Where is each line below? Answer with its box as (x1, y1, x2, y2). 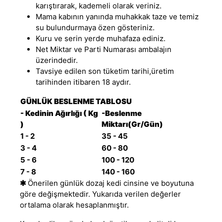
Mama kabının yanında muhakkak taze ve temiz (36, 11, 199, 21)
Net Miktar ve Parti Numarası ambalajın (36, 44, 171, 54)
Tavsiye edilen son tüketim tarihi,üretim (36, 66, 174, 76)
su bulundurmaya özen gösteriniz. (36, 22, 155, 32)
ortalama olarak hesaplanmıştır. (20, 200, 129, 210)
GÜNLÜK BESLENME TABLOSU (20, 96, 132, 106)
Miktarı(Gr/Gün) (102, 119, 163, 129)
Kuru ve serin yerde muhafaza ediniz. (36, 33, 166, 43)
